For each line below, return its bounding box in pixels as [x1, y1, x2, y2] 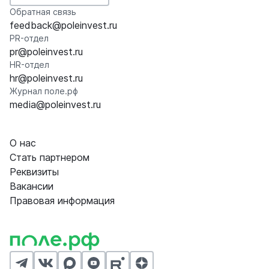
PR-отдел [10, 33, 49, 44]
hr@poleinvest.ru [10, 72, 83, 85]
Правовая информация [10, 195, 115, 207]
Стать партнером [10, 151, 89, 164]
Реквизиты [10, 166, 59, 178]
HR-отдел [10, 59, 49, 70]
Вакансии [10, 180, 53, 193]
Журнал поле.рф [10, 86, 78, 97]
